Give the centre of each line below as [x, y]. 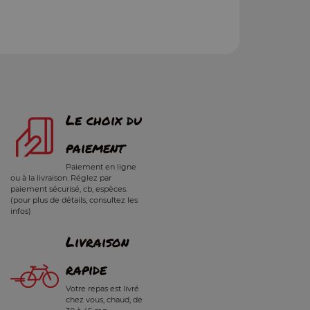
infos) [21, 211]
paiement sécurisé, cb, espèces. [69, 189]
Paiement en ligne [101, 166]
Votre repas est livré [102, 288]
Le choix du [104, 119]
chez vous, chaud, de [104, 299]
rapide [86, 269]
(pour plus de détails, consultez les [74, 200]
